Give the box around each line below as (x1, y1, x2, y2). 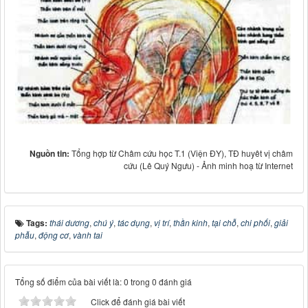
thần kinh (173, 217, 208, 229)
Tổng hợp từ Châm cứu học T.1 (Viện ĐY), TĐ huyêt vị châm (71, 147, 293, 159)
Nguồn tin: (30, 147, 71, 160)
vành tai (73, 229, 102, 241)
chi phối (241, 217, 270, 229)
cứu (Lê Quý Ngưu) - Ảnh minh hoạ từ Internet (124, 159, 293, 172)
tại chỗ (212, 217, 236, 229)
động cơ (38, 229, 69, 241)
